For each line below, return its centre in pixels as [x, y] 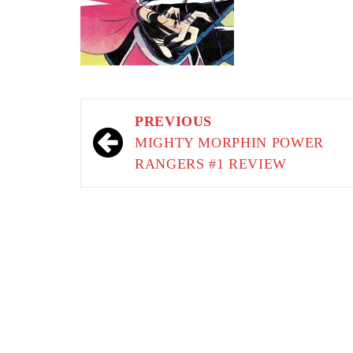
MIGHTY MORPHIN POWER [229, 143]
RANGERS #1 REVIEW [211, 164]
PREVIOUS [174, 121]
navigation [137, 145]
